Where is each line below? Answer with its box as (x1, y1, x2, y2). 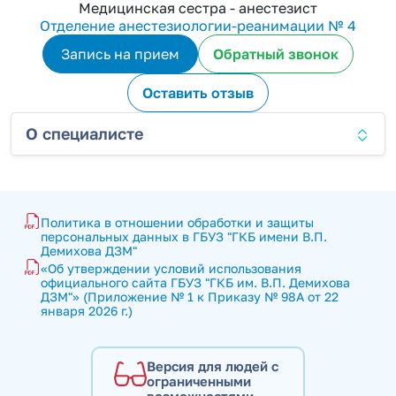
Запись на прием (61, 44, 179, 63)
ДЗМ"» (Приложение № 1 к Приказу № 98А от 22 (41, 289, 339, 304)
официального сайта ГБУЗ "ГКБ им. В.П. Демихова (41, 275, 350, 290)
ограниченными (147, 373, 251, 389)
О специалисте (26, 123, 143, 143)
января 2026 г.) (41, 303, 133, 318)
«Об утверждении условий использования (41, 261, 301, 276)
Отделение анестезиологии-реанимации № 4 (40, 16, 356, 34)
